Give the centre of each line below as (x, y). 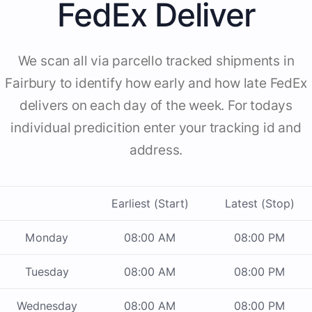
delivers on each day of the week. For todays (156, 106)
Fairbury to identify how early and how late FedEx (156, 84)
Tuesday (47, 272)
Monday (47, 238)
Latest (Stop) (259, 204)
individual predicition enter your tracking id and (156, 128)
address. (156, 150)
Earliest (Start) (150, 204)
